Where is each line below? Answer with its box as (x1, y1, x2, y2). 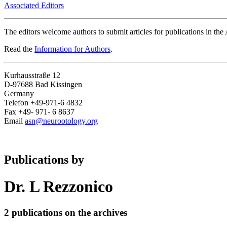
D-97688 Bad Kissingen (4, 80, 82, 89)
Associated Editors (4, 1, 64, 10)
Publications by (4, 153, 84, 167)
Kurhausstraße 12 (4, 71, 60, 80)
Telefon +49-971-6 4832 (4, 98, 83, 107)
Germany (4, 89, 34, 98)
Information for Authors (34, 45, 110, 54)
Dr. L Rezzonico (4, 177, 113, 196)
